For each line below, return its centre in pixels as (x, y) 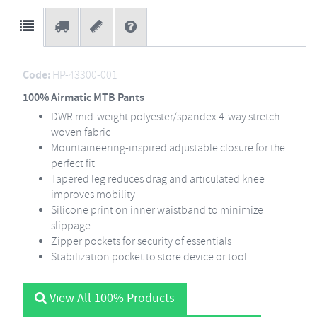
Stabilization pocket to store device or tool (149, 257)
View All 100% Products (111, 299)
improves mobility (93, 195)
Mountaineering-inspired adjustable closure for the (168, 148)
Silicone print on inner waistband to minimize (157, 211)
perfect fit (73, 164)
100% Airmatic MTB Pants (83, 98)
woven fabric (81, 133)
